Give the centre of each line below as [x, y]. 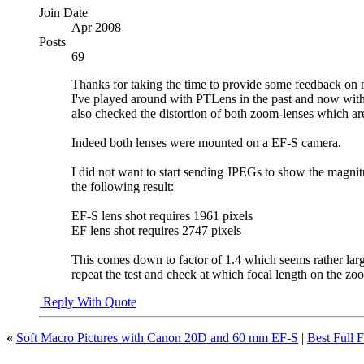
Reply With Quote [88, 301]
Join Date [63, 12]
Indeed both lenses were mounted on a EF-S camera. [206, 142]
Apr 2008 [96, 27]
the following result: [123, 186]
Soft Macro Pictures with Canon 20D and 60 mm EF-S [157, 337]
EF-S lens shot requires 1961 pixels [162, 215]
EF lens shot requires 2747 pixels [156, 230]
